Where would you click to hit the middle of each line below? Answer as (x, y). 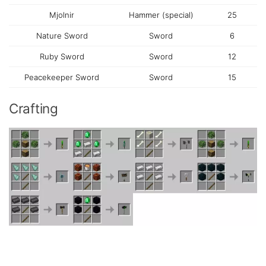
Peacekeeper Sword (62, 77)
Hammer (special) (161, 15)
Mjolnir (62, 15)
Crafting (34, 109)
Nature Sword (62, 36)
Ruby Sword (62, 57)
